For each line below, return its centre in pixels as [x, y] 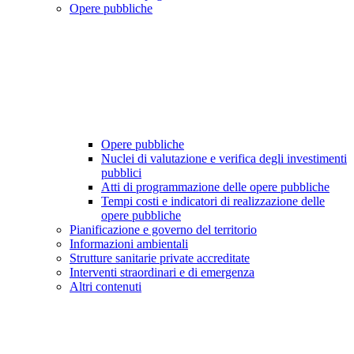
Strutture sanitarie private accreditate [160, 258]
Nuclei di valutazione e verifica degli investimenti [224, 159]
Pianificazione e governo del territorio [163, 230]
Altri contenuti [105, 287]
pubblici [121, 173]
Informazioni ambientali [129, 244]
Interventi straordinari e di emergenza [162, 273]
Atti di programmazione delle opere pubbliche [215, 187]
